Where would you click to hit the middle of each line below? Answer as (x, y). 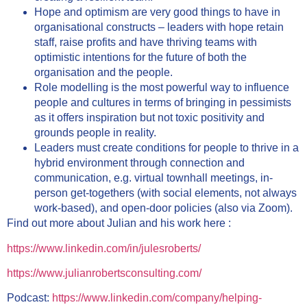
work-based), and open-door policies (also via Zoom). (163, 208)
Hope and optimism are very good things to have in (157, 12)
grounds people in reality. (95, 133)
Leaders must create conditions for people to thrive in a (167, 148)
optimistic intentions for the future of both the (140, 58)
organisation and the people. (103, 73)
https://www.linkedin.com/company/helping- (157, 298)
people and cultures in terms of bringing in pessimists (163, 103)
